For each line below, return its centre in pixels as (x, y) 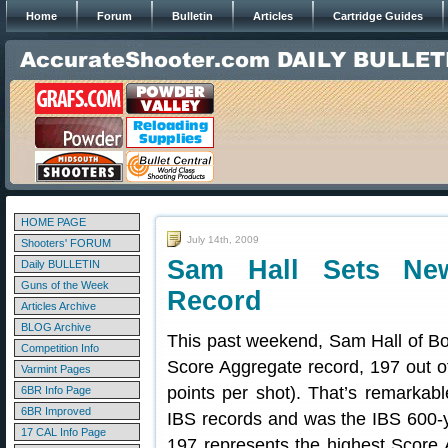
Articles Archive (58, 306)
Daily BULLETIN (60, 264)
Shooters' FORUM (66, 243)
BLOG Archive (56, 327)
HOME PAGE (53, 222)
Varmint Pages (56, 369)
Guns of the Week (65, 285)
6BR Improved (56, 411)
